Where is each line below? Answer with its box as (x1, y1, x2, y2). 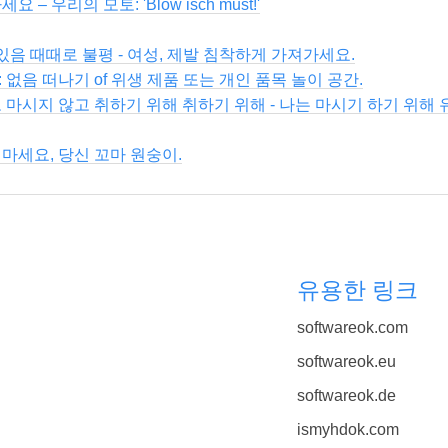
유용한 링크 (296, 277, 418, 304)
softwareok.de (296, 387, 396, 405)
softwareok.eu (296, 352, 396, 370)
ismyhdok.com (296, 421, 399, 439)
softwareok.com (296, 318, 408, 336)
